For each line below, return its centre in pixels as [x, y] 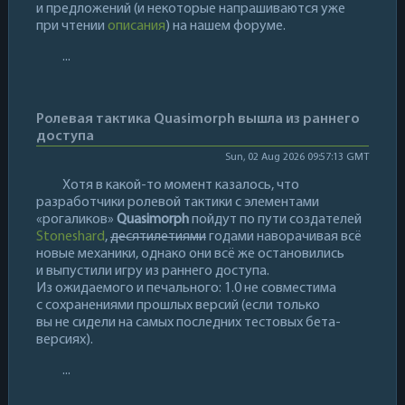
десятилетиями [158, 236]
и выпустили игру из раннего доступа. [152, 271]
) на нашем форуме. [225, 26]
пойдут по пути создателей [275, 219]
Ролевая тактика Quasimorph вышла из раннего [198, 119]
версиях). [64, 339]
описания [136, 26]
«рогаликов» [76, 219]
